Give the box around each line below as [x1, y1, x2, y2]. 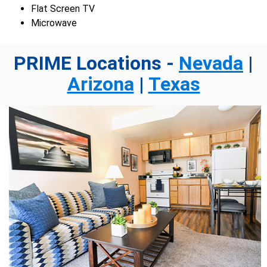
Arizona [67, 73, 134, 96]
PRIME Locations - [14, 52, 179, 75]
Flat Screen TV [31, 3, 95, 15]
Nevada [179, 52, 243, 75]
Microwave [31, 17, 77, 29]
